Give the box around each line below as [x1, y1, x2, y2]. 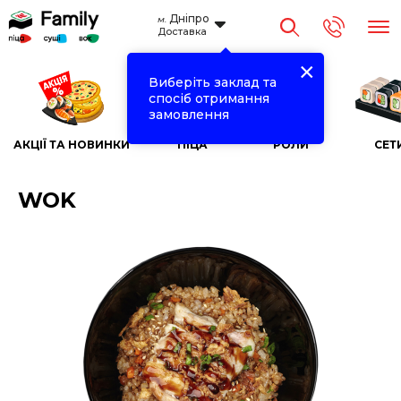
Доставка [157, 26, 207, 38]
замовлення [148, 107, 229, 123]
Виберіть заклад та [148, 74, 277, 90]
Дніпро [168, 12, 209, 25]
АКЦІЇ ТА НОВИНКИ [13, 138, 130, 151]
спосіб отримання [148, 90, 269, 107]
